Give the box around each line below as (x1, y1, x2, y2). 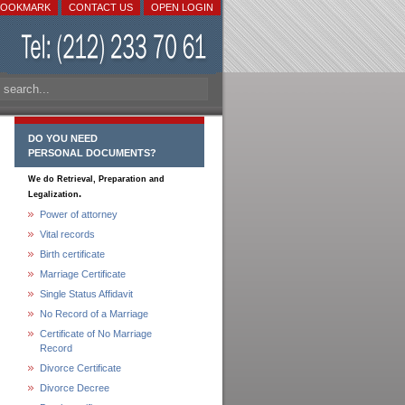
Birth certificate (40, 249, 105, 259)
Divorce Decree (40, 382, 109, 393)
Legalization (28, 190, 79, 199)
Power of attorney (40, 209, 118, 220)
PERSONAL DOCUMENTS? (28, 147, 156, 158)
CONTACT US (69, 2, 133, 13)
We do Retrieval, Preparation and (28, 174, 165, 184)
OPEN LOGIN (151, 2, 213, 13)
